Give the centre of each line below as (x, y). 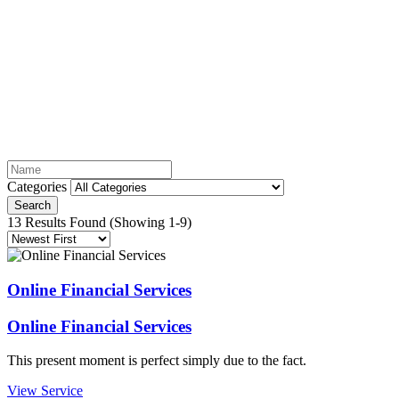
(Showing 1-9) (151, 223)
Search (33, 206)
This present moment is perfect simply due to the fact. (157, 361)
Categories (37, 187)
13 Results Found (58, 223)
